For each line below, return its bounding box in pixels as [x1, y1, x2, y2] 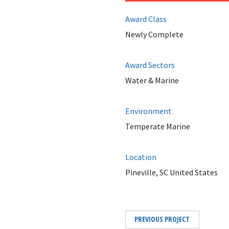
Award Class [125, 14, 167, 24]
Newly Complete [125, 29, 184, 39]
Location [125, 152, 156, 162]
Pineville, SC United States [125, 167, 218, 177]
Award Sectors [125, 60, 175, 70]
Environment [125, 106, 172, 116]
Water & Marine [125, 75, 179, 85]
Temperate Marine [125, 121, 190, 131]
